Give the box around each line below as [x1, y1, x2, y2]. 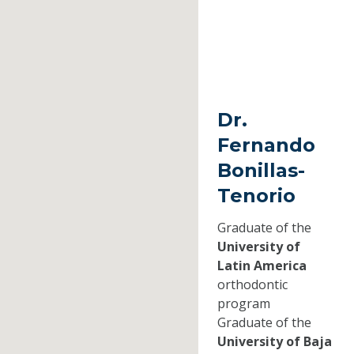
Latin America [217, 257, 307, 275]
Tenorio [217, 184, 296, 208]
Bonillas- [217, 159, 305, 183]
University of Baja [217, 333, 332, 351]
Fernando [217, 134, 315, 157]
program [217, 295, 270, 313]
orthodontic [217, 276, 288, 294]
